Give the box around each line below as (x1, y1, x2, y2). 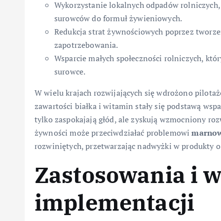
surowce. (54, 66, 86, 77)
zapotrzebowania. (54, 39, 118, 51)
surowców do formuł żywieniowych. (54, 13, 183, 24)
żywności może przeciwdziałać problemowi (35, 127, 192, 139)
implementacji (35, 188, 195, 217)
